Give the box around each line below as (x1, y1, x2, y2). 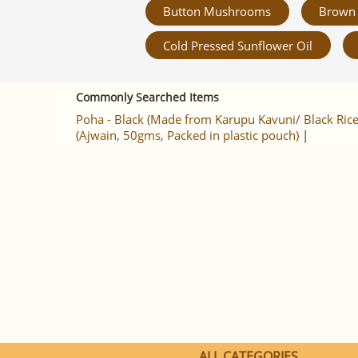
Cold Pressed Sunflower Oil (163, 37, 313, 54)
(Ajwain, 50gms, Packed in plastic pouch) (75, 127, 299, 144)
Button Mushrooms (163, 3, 272, 20)
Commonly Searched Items (75, 89, 219, 105)
